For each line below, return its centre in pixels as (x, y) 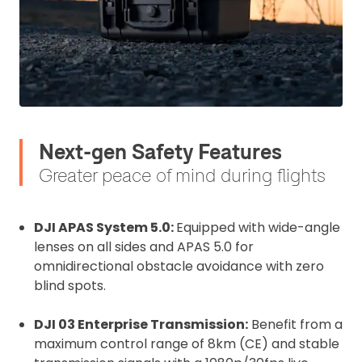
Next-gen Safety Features (160, 152)
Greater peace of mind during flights (182, 175)
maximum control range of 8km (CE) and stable (187, 344)
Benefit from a (295, 324)
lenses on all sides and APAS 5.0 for (144, 247)
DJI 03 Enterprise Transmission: (141, 324)
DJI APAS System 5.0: (105, 227)
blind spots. (70, 286)
